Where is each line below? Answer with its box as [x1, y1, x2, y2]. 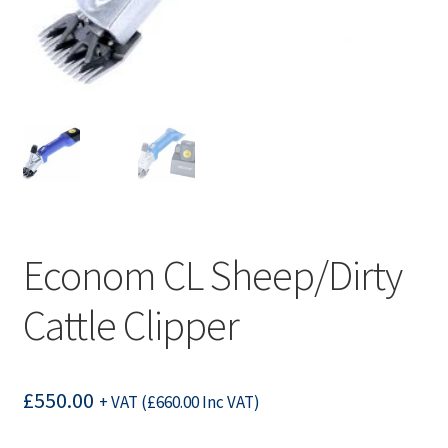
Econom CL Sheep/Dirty [22, 249, 402, 302]
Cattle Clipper [22, 299, 239, 352]
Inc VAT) [198, 391, 260, 414]
